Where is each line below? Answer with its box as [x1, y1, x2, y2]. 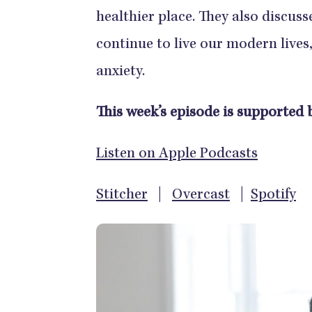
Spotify [251, 188, 296, 203]
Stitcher [96, 188, 148, 203]
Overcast [172, 188, 230, 203]
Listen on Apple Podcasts [96, 147, 258, 162]
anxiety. [96, 65, 145, 80]
